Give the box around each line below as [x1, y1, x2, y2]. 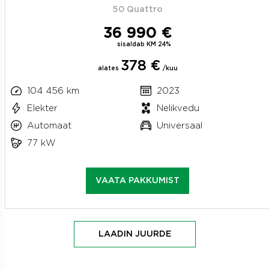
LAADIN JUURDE [98, 229, 171, 238]
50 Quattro [112, 5, 163, 14]
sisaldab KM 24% [116, 41, 171, 47]
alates [97, 65, 121, 71]
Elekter [26, 103, 58, 113]
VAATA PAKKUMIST [95, 176, 180, 185]
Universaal [157, 121, 202, 130]
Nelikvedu [157, 103, 199, 113]
